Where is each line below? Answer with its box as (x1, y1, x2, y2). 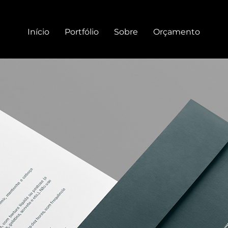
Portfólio (65, 27, 99, 37)
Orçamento (153, 27, 200, 37)
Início (27, 27, 49, 37)
